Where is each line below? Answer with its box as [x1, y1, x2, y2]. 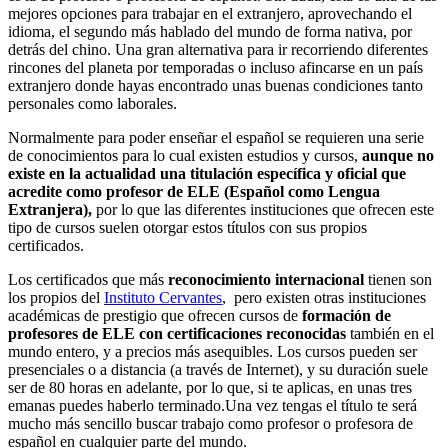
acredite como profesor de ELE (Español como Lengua [8, 183, 380, 201]
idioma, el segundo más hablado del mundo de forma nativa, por [8, 23, 412, 41]
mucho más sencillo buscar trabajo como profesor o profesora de [8, 415, 413, 433]
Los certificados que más [8, 271, 168, 289]
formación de [302, 307, 391, 325]
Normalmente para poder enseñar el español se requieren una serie [8, 129, 424, 147]
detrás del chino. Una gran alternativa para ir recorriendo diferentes [8, 41, 428, 59]
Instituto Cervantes [104, 289, 222, 307]
